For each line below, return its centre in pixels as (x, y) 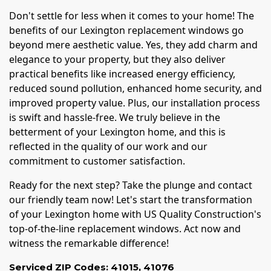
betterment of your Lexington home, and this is (117, 132)
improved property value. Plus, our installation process (135, 103)
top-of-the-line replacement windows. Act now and (125, 229)
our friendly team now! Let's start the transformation (131, 200)
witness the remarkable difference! (89, 243)
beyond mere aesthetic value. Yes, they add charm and (133, 45)
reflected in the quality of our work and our (108, 147)
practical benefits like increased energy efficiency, (122, 74)
